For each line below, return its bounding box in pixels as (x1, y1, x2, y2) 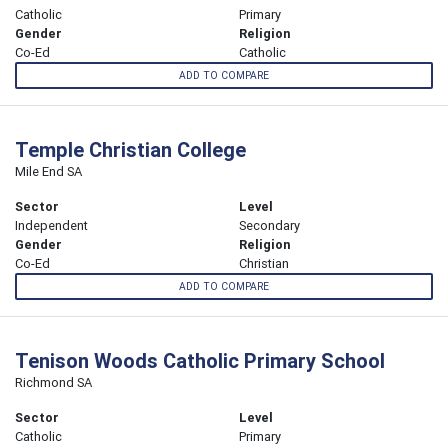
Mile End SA (15, 163, 82, 181)
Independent (15, 217, 88, 235)
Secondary (239, 217, 300, 235)
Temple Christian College (15, 137, 246, 163)
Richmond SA (15, 374, 92, 392)
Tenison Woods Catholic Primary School (15, 348, 385, 374)
